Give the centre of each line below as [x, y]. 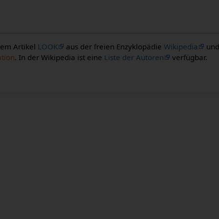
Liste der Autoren [134, 57]
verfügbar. [189, 57]
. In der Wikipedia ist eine [60, 57]
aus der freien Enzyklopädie [114, 47]
